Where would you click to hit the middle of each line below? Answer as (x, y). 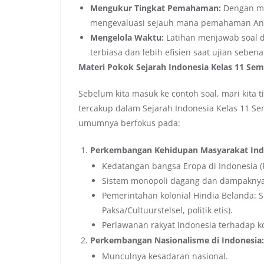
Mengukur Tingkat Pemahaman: (156, 8)
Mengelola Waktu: (127, 37)
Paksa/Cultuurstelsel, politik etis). (167, 210)
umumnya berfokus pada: (129, 123)
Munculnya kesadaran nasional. (165, 256)
